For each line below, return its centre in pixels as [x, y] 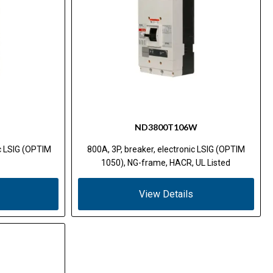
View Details [166, 194]
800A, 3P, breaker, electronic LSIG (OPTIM [166, 149]
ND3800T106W [166, 127]
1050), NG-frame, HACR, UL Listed [166, 162]
